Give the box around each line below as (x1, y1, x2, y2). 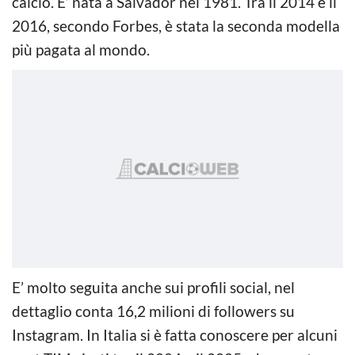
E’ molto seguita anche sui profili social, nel (12, 277, 295, 296)
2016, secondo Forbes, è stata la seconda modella (12, 16, 340, 35)
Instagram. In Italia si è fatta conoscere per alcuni (12, 325, 338, 344)
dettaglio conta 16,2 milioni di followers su (12, 301, 295, 320)
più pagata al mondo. (12, 40, 150, 59)
